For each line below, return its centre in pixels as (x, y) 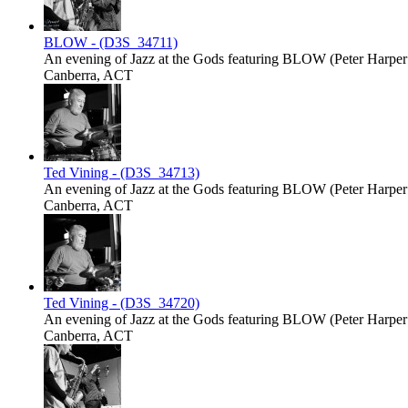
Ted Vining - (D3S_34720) (122, 303)
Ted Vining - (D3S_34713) (122, 173)
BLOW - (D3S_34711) (111, 43)
